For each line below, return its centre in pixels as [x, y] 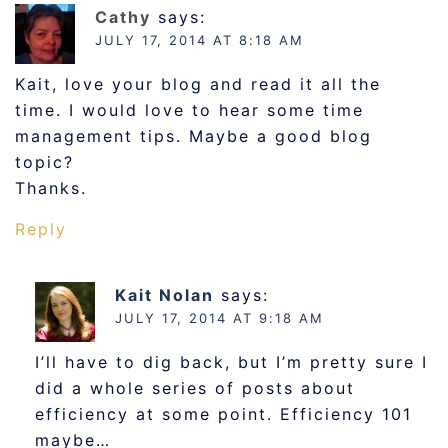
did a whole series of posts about [195, 388]
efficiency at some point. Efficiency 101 [223, 414]
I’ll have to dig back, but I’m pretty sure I [231, 362]
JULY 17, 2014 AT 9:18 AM [219, 318]
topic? [44, 162]
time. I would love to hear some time [189, 110]
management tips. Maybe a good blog [193, 136]
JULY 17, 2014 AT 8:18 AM [199, 40]
